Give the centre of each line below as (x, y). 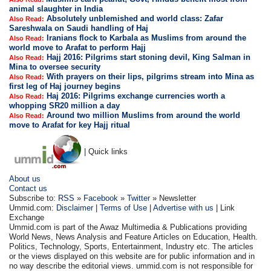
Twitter (139, 198)
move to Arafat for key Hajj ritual (70, 125)
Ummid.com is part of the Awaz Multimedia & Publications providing (128, 227)
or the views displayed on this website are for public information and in (132, 256)
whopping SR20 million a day (65, 106)
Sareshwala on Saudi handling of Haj (79, 28)
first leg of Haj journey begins (65, 87)
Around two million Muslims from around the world (144, 116)
